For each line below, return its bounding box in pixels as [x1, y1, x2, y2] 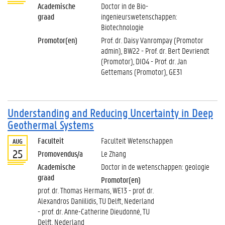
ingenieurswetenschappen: [101, 11, 177, 22]
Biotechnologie [101, 22, 144, 32]
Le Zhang [101, 148, 126, 159]
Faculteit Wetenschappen [101, 135, 173, 146]
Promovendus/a [38, 148, 83, 159]
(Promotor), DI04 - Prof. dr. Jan [101, 56, 187, 66]
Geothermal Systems [8, 118, 94, 132]
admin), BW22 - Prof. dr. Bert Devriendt [101, 45, 209, 56]
